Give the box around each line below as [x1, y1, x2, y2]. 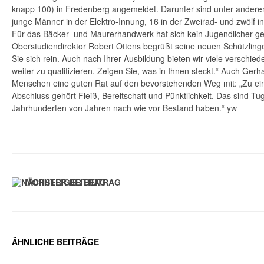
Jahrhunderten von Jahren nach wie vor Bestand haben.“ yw [12, 101, 237, 114]
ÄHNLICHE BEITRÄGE [12, 235, 99, 247]
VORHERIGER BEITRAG [27, 176, 121, 188]
